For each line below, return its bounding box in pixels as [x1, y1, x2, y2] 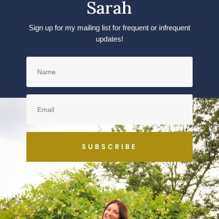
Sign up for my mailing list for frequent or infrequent [28, 23, 190, 32]
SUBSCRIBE [82, 141, 137, 152]
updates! [95, 34, 123, 43]
